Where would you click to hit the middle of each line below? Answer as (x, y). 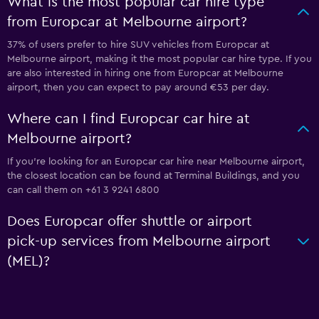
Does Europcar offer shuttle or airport (130, 221)
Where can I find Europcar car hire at (129, 119)
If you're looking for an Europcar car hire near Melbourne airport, (156, 162)
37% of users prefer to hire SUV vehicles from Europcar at (138, 45)
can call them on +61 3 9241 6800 (83, 190)
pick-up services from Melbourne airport (139, 241)
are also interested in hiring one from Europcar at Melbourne (145, 73)
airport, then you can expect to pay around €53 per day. (138, 88)
